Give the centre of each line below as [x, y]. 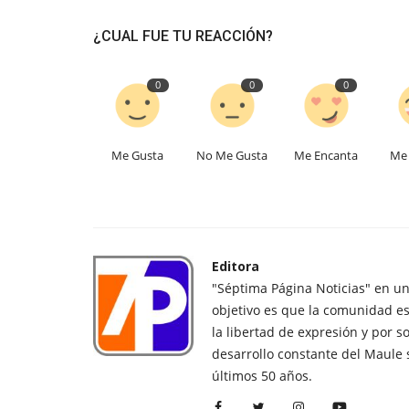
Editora [236, 266]
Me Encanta [326, 155]
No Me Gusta [232, 155]
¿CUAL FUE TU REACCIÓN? [183, 36]
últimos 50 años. [262, 375]
